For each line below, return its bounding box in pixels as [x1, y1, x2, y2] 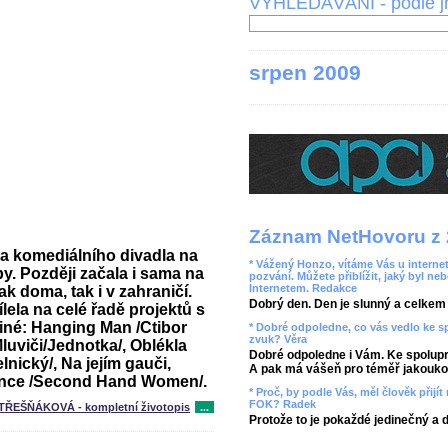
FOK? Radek [249, 398, 316, 410]
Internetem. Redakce [249, 282, 357, 294]
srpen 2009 [249, 61, 361, 84]
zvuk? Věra [249, 333, 307, 345]
